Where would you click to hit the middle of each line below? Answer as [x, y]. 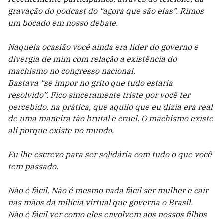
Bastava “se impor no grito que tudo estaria [90, 83]
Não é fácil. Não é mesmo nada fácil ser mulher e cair [108, 190]
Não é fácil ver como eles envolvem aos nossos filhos [107, 214]
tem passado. [33, 166]
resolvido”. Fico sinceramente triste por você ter [99, 95]
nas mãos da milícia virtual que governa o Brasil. [100, 202]
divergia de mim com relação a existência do [92, 59]
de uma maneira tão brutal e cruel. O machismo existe [111, 118]
